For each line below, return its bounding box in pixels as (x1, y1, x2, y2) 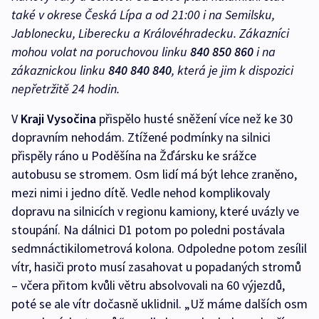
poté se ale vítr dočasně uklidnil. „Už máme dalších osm (11, 295, 308, 312)
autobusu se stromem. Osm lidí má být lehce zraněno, (11, 165, 297, 182)
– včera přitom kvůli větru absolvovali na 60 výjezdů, (11, 276, 285, 293)
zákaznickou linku (11, 61, 108, 78)
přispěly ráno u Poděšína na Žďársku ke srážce (11, 147, 256, 164)
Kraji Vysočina (21, 110, 96, 127)
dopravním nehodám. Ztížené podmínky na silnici (11, 128, 271, 145)
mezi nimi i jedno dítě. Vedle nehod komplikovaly (11, 184, 270, 201)
